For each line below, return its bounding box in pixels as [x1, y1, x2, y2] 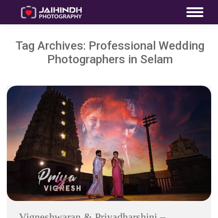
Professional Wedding [88, 39, 204, 53]
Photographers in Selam [47, 53, 173, 66]
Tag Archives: [15, 39, 89, 53]
